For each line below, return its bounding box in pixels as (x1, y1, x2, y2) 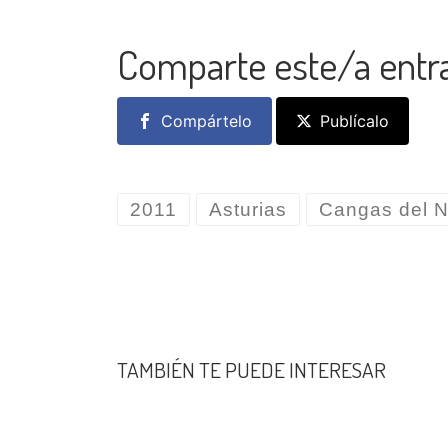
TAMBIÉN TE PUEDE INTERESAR (117, 356, 386, 384)
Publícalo (320, 110, 389, 131)
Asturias (209, 199, 287, 221)
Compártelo (161, 110, 252, 131)
